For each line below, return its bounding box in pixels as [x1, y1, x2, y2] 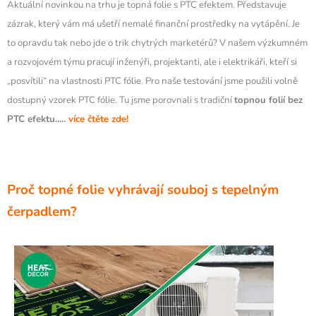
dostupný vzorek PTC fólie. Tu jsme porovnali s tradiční [7, 93, 234, 107]
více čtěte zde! [68, 112, 128, 126]
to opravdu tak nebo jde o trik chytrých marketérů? [7, 36, 219, 49]
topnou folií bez [234, 93, 303, 107]
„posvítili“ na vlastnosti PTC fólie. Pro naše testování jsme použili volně [7, 74, 298, 87]
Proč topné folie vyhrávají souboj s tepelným [7, 180, 279, 199]
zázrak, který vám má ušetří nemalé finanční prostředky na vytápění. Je [7, 17, 300, 30]
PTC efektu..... [7, 112, 68, 126]
